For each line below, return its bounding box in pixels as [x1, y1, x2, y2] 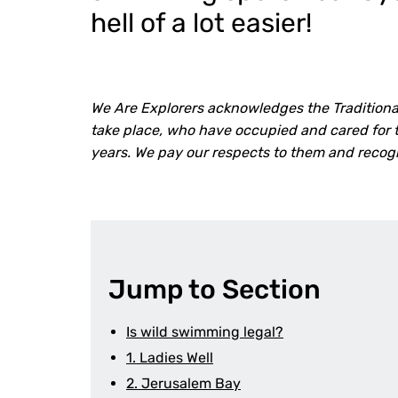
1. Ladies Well [126, 349, 213, 366]
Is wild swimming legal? [126, 323, 283, 340]
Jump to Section [108, 274, 321, 306]
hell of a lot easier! [91, 7, 312, 39]
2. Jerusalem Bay [126, 375, 241, 392]
